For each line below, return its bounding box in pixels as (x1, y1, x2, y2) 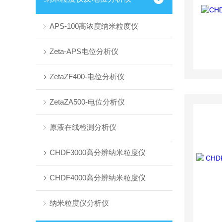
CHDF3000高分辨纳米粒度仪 (49, 148, 146, 157)
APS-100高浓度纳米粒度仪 (49, 22, 138, 30)
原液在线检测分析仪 (49, 123, 116, 131)
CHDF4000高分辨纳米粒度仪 (49, 173, 146, 182)
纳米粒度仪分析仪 (49, 199, 109, 207)
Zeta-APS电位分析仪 (49, 47, 118, 55)
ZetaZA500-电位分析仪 (49, 98, 125, 106)
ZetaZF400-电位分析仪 (49, 72, 124, 81)
